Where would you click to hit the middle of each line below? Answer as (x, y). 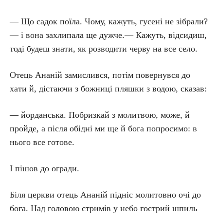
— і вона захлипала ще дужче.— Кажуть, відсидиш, (108, 35)
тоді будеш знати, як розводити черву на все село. (104, 49)
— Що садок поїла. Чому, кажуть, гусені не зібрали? (109, 21)
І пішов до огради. (45, 168)
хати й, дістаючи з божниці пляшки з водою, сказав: (108, 89)
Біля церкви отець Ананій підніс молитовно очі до (105, 195)
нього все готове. (42, 142)
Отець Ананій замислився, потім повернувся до (100, 75)
